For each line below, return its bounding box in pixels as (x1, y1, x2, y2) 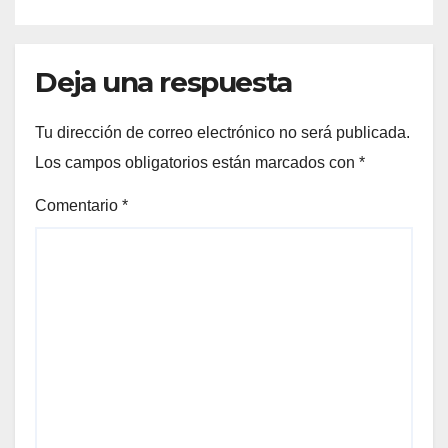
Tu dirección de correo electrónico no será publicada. (35, 123, 410, 141)
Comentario (35, 196, 122, 214)
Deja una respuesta (35, 64, 292, 99)
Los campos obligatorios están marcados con (35, 153, 359, 171)
